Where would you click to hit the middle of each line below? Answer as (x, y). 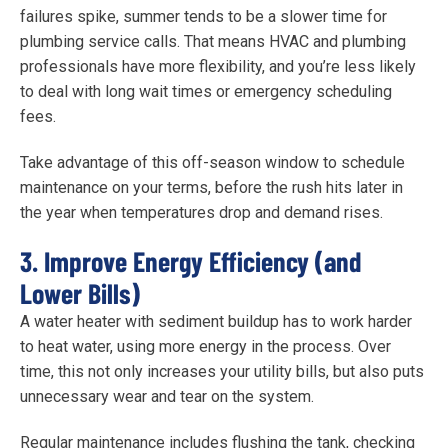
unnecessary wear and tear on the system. (167, 397)
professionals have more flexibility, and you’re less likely (218, 66)
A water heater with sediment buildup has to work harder (216, 322)
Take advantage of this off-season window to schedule (212, 162)
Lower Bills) (80, 293)
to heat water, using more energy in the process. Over (205, 347)
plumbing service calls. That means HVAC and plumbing (213, 41)
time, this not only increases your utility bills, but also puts (222, 372)
